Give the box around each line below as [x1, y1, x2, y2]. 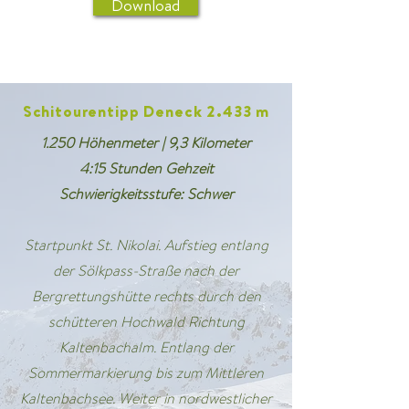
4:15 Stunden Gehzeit [79, 158, 214, 179]
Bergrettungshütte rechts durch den [31, 286, 261, 307]
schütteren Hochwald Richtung [47, 311, 245, 332]
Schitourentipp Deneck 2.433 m [22, 100, 270, 121]
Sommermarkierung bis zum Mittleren [28, 362, 264, 383]
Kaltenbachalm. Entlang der [58, 337, 234, 358]
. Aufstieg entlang [157, 235, 268, 256]
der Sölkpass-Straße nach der [53, 260, 239, 281]
